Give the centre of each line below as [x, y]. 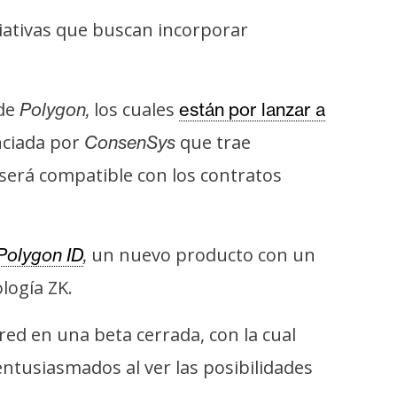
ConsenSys [130, 143]
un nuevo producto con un [201, 255]
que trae [213, 143]
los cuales [134, 110]
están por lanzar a [252, 110]
